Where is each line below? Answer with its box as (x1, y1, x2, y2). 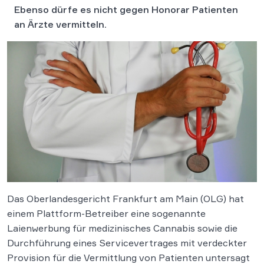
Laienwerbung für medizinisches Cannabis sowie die (7, 222, 237, 234)
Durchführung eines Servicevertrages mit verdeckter (7, 237, 247, 249)
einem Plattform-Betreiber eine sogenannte (7, 207, 206, 219)
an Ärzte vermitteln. (14, 18, 107, 30)
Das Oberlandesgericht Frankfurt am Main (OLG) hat (7, 193, 244, 204)
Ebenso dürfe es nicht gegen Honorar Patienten (14, 4, 238, 15)
